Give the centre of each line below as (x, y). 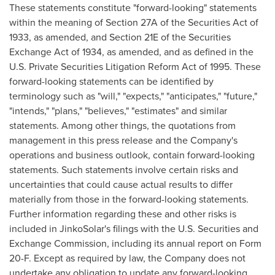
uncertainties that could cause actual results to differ (121, 184)
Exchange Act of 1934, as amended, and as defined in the (131, 52)
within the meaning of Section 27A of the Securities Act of (134, 22)
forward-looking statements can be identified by (111, 81)
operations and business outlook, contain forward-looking (132, 155)
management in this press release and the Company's (123, 140)
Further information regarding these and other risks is (123, 214)
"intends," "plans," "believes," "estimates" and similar (118, 111)
